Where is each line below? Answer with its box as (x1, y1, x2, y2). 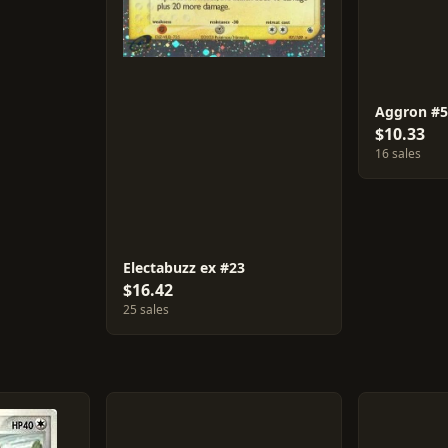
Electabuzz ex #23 (122, 258, 245, 277)
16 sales (375, 145, 422, 162)
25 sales (122, 301, 169, 318)
